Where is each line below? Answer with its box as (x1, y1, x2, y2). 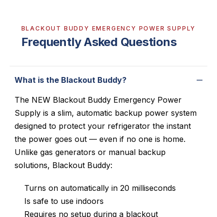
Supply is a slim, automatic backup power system (15, 108, 197, 118)
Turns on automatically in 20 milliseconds (24, 183, 176, 193)
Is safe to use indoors (24, 196, 104, 206)
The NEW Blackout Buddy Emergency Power (15, 95, 182, 105)
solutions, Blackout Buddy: (15, 160, 112, 170)
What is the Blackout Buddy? (15, 75, 126, 85)
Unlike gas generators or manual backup (15, 147, 166, 157)
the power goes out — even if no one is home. (15, 134, 186, 144)
